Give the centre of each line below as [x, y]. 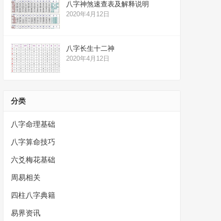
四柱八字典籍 [33, 195]
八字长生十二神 [90, 48]
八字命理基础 [33, 124]
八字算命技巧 [33, 142]
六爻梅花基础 [33, 160]
